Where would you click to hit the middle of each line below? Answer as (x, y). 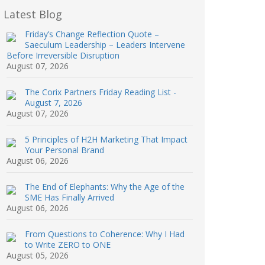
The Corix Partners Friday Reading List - (101, 92)
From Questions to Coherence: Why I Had (105, 234)
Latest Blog (33, 14)
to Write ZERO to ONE (68, 245)
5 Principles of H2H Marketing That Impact (106, 139)
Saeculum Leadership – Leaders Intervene (105, 45)
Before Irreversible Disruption (63, 55)
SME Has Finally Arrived (70, 197)
